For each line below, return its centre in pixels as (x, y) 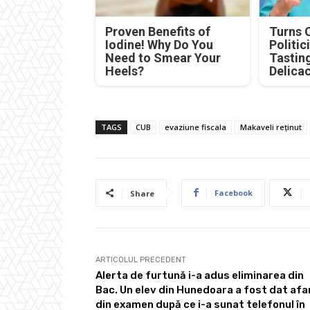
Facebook (234, 192)
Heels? (125, 71)
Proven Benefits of (158, 31)
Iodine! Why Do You (159, 44)
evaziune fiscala (195, 127)
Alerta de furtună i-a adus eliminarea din (200, 275)
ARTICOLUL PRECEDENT (141, 259)
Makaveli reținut (271, 127)
